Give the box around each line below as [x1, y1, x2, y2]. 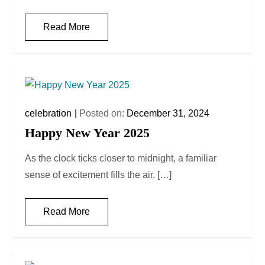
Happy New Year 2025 [25, 125, 150, 140]
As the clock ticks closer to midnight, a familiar [25, 153, 217, 163]
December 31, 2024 [127, 108, 210, 118]
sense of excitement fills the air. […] [25, 169, 172, 180]
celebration [25, 108, 72, 118]
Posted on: [79, 108, 127, 118]
